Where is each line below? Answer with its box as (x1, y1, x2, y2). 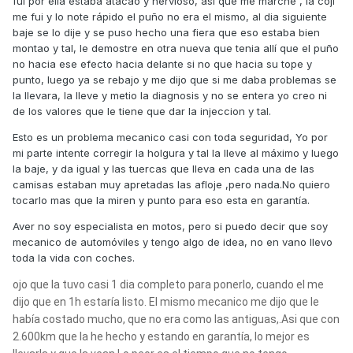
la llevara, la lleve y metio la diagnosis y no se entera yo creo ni (13, 89, 327, 102)
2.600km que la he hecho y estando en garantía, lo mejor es (13, 330, 310, 344)
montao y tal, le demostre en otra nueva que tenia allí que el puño (13, 42, 339, 55)
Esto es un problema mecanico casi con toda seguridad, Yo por (13, 131, 328, 144)
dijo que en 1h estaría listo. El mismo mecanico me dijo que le (13, 295, 319, 309)
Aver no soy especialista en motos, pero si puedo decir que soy (13, 220, 328, 233)
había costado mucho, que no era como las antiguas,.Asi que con (13, 313, 340, 326)
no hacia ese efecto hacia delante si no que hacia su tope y (13, 58, 312, 71)
